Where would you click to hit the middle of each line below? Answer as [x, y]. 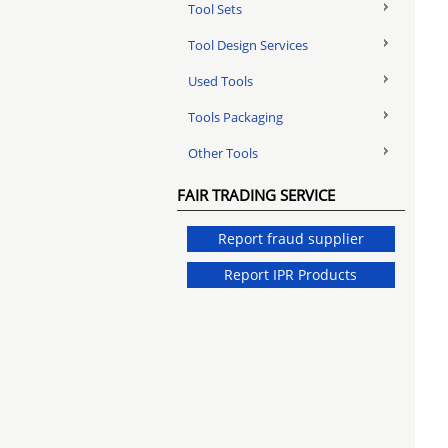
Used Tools [220, 81]
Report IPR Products [291, 274]
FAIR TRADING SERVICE [256, 195]
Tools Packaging [235, 117]
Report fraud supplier [290, 238]
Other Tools [223, 153]
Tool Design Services [248, 45]
